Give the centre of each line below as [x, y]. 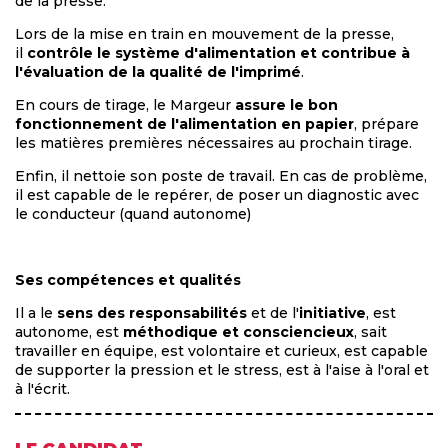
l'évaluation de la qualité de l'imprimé [158, 72]
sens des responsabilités [152, 313]
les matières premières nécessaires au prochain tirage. [213, 143]
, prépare [386, 124]
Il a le [36, 313]
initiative [332, 313]
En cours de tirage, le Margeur [125, 105]
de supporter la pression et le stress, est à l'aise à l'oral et [222, 370]
